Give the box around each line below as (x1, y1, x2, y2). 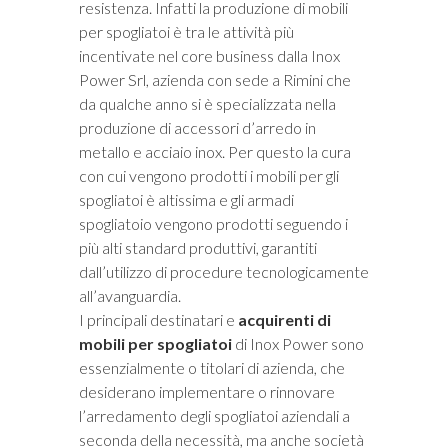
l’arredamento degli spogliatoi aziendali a (79, 406, 350, 426)
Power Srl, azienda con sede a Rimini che (79, 70, 351, 90)
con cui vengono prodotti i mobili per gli (79, 166, 339, 186)
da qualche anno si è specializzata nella (79, 94, 336, 114)
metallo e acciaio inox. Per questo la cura (79, 142, 351, 162)
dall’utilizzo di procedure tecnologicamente (79, 262, 369, 282)
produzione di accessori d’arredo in (79, 118, 316, 138)
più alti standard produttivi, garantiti (79, 238, 317, 258)
